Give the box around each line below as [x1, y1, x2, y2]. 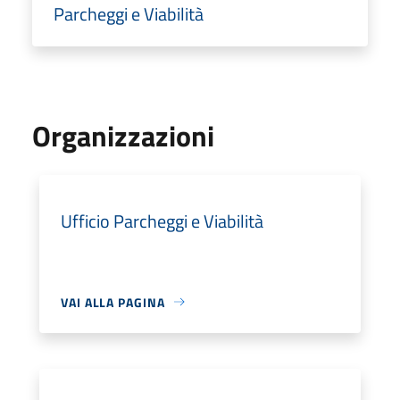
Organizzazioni [32, 113, 214, 157]
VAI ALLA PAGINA [61, 292, 165, 312]
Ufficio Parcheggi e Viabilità [61, 206, 263, 235]
